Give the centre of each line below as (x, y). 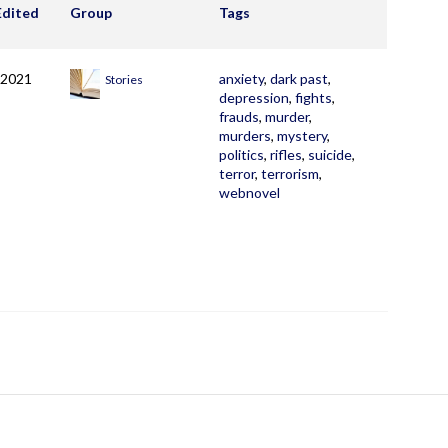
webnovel (249, 193)
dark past (299, 79)
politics (241, 155)
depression (254, 98)
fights (313, 98)
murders (245, 136)
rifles (286, 155)
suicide (330, 155)
